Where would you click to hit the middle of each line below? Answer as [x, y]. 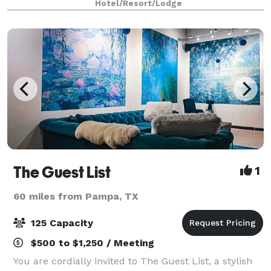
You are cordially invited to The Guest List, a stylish [133, 261]
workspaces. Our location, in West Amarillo [113, 14]
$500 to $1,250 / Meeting [91, 243]
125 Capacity [60, 223]
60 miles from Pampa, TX [76, 196]
